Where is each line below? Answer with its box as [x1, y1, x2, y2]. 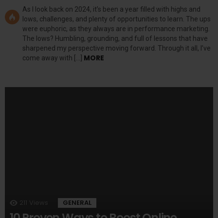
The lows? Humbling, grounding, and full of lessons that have [22, 35, 208, 43]
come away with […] [22, 54, 84, 62]
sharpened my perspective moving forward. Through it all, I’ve [22, 44, 211, 53]
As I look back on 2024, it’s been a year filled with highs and [22, 5, 200, 14]
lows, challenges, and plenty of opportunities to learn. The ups [22, 15, 211, 23]
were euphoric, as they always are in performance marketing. [22, 25, 210, 33]
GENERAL [63, 198, 91, 208]
